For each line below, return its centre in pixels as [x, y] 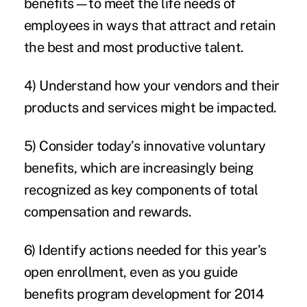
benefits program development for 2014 [144, 294]
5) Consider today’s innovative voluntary [145, 146]
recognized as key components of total [141, 189]
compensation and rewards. [108, 211]
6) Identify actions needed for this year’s [145, 250]
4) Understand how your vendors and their [151, 85]
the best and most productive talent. [134, 47]
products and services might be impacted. [150, 107]
